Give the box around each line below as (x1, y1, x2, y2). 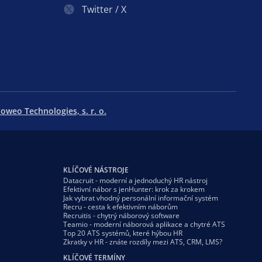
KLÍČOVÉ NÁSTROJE (63, 164, 129, 175)
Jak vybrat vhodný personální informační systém (63, 192, 218, 203)
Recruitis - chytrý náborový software (63, 210, 180, 220)
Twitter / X (82, 2, 126, 16)
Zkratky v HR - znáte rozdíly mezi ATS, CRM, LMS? (63, 236, 222, 247)
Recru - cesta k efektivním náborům (63, 201, 178, 212)
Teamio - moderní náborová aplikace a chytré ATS (63, 219, 225, 229)
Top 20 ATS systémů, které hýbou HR (63, 227, 182, 238)
